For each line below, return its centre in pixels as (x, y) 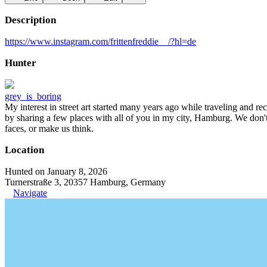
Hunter (21, 63)
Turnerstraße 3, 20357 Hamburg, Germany (85, 182)
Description (30, 20)
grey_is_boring (33, 96)
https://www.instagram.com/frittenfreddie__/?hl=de (100, 41)
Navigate (30, 193)
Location (24, 150)
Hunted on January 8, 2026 (56, 171)
